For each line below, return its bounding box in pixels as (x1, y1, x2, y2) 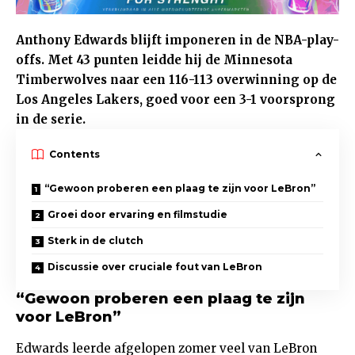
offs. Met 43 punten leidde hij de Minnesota (16, 52, 292, 68)
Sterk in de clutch (48, 235, 143, 247)
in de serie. (16, 112, 86, 128)
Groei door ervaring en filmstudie (48, 208, 227, 221)
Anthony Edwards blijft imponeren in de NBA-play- (16, 32, 339, 48)
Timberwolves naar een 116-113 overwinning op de (16, 72, 337, 88)
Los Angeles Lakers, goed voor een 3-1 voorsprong (16, 92, 335, 108)
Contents (49, 148, 100, 161)
